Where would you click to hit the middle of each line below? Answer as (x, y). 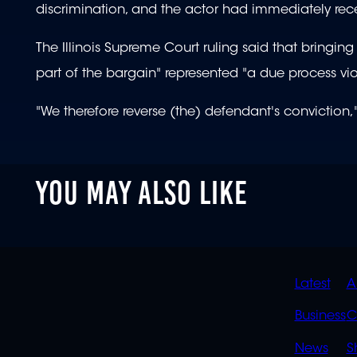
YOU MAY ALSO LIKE (142, 192)
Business (320, 317)
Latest (312, 284)
